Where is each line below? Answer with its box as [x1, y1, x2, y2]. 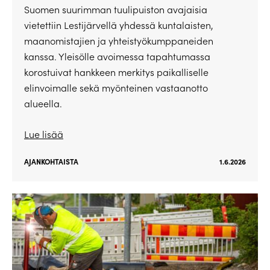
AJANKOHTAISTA [24, 157, 78, 167]
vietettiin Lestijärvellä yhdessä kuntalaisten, [24, 19, 213, 32]
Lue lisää [24, 128, 63, 141]
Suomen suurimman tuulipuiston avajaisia [24, 3, 207, 16]
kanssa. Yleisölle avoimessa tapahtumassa [24, 50, 210, 63]
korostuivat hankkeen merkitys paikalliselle [24, 66, 209, 79]
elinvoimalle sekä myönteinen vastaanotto [24, 81, 208, 95]
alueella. [24, 97, 62, 110]
